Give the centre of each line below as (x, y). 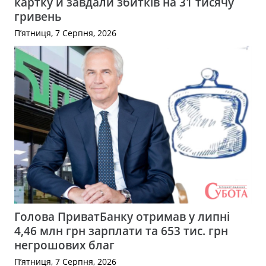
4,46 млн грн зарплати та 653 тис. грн (121, 230)
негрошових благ (64, 245)
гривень (38, 16)
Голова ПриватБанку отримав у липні (122, 216)
